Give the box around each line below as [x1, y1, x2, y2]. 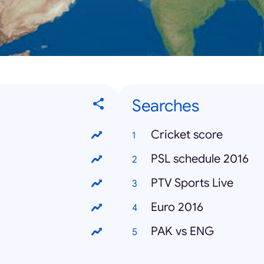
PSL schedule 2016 [151, 151, 249, 167]
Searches [132, 95, 199, 117]
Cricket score [151, 127, 223, 143]
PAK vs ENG [151, 224, 214, 239]
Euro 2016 [151, 200, 203, 215]
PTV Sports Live [151, 176, 233, 191]
